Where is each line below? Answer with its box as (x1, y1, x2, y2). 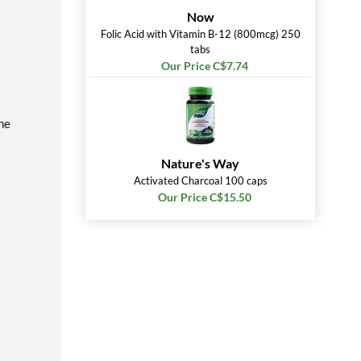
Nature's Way (161, 156, 239, 171)
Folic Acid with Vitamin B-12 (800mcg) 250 (100, 27, 301, 40)
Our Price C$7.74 (160, 59, 248, 73)
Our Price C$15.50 (157, 190, 251, 204)
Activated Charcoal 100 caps (133, 174, 268, 187)
